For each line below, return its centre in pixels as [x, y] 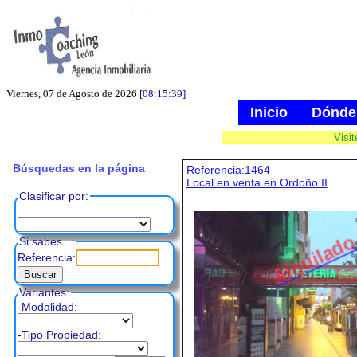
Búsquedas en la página [79, 169]
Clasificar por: [54, 196]
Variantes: [44, 293]
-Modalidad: [47, 307]
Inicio [269, 112]
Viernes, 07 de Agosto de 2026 [72, 94]
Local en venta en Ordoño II [257, 183]
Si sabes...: [47, 242]
